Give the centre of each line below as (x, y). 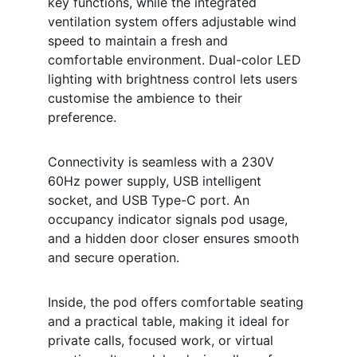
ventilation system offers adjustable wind (174, 22)
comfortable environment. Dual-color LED (177, 60)
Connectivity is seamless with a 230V (163, 162)
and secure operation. (114, 257)
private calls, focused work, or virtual (163, 340)
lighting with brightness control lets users (175, 79)
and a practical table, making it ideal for (171, 321)
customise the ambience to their (147, 98)
